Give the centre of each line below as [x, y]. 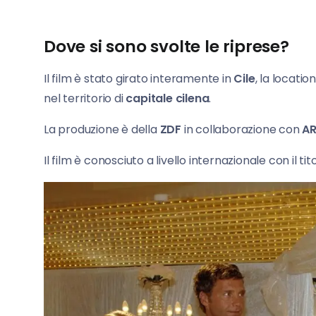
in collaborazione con [243, 130]
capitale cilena [168, 99]
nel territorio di [85, 99]
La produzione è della [102, 130]
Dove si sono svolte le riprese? [166, 47]
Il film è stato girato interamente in [139, 79]
